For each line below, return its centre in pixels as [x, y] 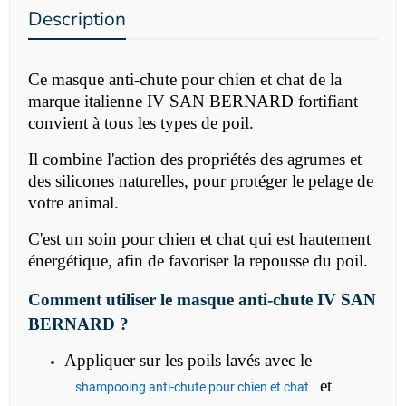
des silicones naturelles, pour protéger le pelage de [201, 181]
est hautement [324, 239]
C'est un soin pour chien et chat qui [152, 239]
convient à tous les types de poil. [141, 123]
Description [77, 19]
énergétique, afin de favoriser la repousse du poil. [198, 261]
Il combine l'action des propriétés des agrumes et [195, 159]
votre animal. [73, 203]
